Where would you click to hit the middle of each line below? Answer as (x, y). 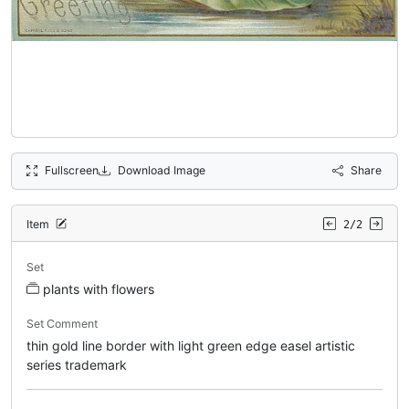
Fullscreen (72, 170)
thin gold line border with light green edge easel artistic (191, 345)
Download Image (161, 170)
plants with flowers (99, 288)
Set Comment (62, 323)
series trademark (77, 364)
